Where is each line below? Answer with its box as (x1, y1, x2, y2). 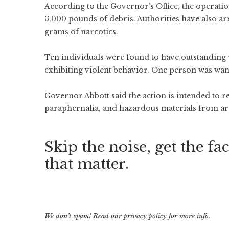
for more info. (167, 212, 210, 220)
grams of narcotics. (44, 27, 118, 36)
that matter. (44, 155, 129, 173)
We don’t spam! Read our (44, 212, 124, 220)
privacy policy (124, 212, 167, 220)
